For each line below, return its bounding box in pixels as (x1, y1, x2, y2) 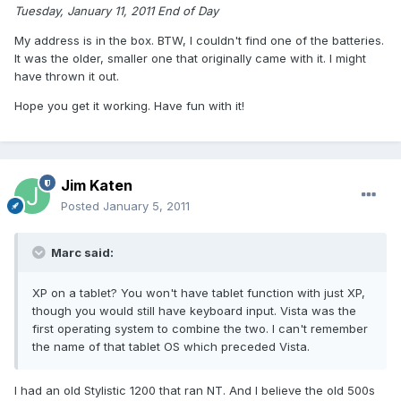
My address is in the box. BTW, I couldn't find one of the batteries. (14, 33, 384, 48)
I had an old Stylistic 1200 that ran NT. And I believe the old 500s (14, 383, 375, 398)
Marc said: (48, 245, 114, 260)
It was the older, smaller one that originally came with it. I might (14, 51, 366, 66)
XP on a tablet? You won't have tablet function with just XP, (32, 286, 365, 301)
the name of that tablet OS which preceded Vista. (32, 339, 310, 354)
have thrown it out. (14, 69, 119, 84)
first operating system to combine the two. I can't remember (32, 321, 368, 337)
